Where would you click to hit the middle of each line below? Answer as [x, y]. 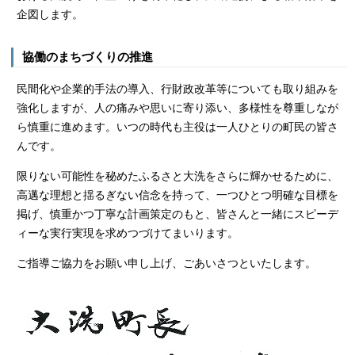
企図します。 [50, 14]
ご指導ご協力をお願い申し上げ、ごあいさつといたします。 [166, 263]
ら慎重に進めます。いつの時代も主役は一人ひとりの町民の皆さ [177, 126]
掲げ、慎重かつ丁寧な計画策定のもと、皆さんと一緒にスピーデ [177, 214]
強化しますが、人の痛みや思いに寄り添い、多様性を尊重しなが [177, 107]
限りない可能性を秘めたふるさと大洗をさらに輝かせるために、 [177, 176]
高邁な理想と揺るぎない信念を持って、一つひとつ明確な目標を [177, 195]
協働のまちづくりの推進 [88, 57]
